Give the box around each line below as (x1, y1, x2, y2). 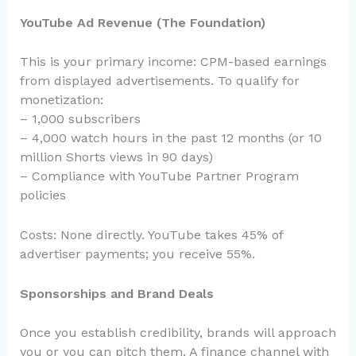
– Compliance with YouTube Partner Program (19, 168, 299, 184)
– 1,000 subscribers (19, 111, 141, 127)
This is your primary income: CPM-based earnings (19, 54, 327, 70)
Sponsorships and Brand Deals (19, 285, 214, 301)
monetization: (19, 92, 103, 108)
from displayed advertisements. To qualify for (19, 73, 300, 89)
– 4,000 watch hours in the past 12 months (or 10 (19, 130, 322, 146)
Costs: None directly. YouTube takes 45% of (19, 226, 283, 242)
